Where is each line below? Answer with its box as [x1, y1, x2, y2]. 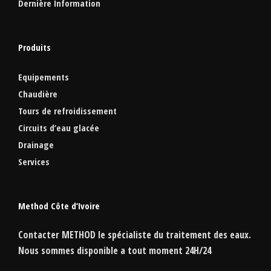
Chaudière [18, 88, 57, 100]
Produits [18, 41, 51, 53]
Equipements [18, 71, 69, 83]
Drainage [18, 139, 54, 151]
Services [18, 155, 50, 168]
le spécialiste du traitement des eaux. [96, 228, 251, 241]
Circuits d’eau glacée [18, 122, 99, 134]
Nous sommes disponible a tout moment [18, 244, 183, 257]
